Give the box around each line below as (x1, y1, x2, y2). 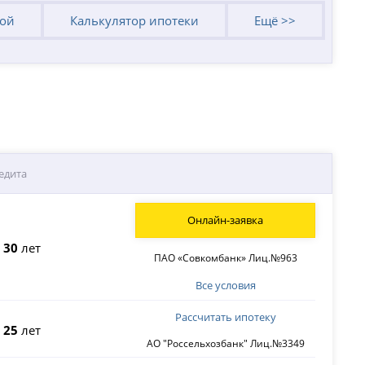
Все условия (195, 278, 256, 292)
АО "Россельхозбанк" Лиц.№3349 (146, 336, 305, 350)
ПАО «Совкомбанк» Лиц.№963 (153, 251, 297, 265)
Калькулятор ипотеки (69, 12, 199, 29)
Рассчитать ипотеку (174, 310, 276, 325)
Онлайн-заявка (187, 213, 264, 227)
